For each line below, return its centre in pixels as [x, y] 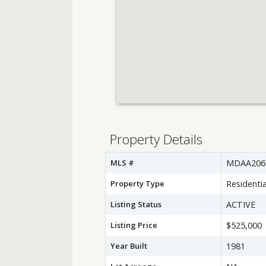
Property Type [137, 183]
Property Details [156, 139]
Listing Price [134, 225]
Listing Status [136, 204]
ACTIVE [241, 205]
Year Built [129, 246]
